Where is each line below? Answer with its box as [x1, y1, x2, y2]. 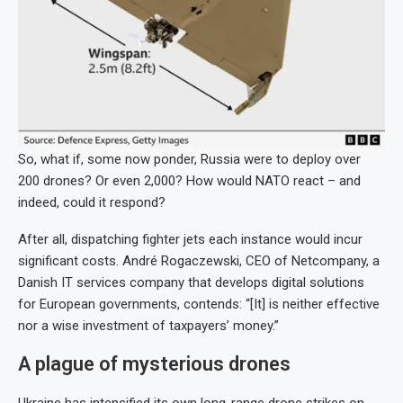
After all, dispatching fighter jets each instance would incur [18, 230, 363, 247]
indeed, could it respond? [18, 193, 166, 210]
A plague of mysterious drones [18, 352, 291, 375]
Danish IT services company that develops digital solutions [18, 273, 364, 291]
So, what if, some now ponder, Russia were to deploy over [18, 150, 361, 167]
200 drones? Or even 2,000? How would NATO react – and [18, 172, 361, 189]
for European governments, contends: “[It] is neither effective [18, 295, 380, 312]
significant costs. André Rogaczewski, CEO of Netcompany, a [18, 252, 380, 269]
